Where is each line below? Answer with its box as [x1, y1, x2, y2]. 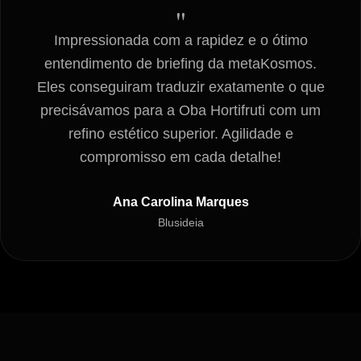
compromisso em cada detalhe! [80, 149, 281, 165]
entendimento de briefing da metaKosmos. [44, 56, 317, 72]
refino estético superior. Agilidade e [68, 126, 293, 142]
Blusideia [157, 216, 204, 229]
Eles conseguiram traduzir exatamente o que [36, 79, 325, 95]
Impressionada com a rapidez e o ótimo [53, 32, 308, 48]
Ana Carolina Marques [112, 195, 249, 209]
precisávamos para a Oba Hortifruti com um [40, 102, 321, 118]
